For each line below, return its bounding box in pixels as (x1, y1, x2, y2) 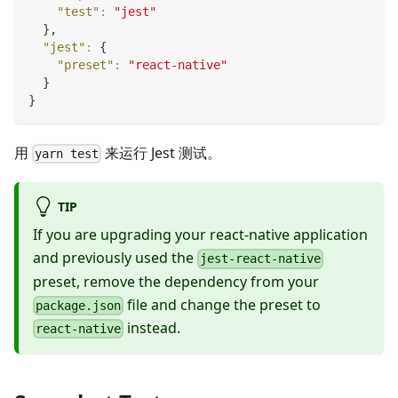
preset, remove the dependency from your (33, 271, 319, 291)
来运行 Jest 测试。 (101, 143, 222, 163)
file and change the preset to (123, 294, 322, 314)
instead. (123, 317, 181, 338)
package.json (36, 298, 122, 313)
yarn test (35, 147, 99, 162)
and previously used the (33, 248, 197, 268)
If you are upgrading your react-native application (33, 225, 368, 245)
